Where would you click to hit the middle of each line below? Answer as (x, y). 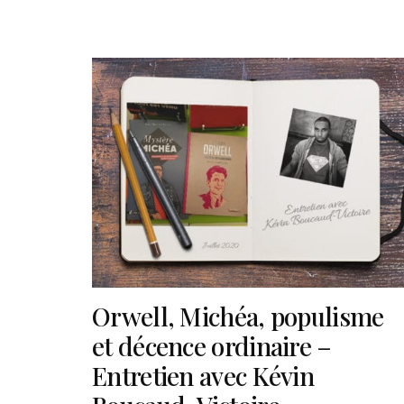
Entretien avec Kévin (203, 376)
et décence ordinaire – (212, 346)
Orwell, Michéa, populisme (238, 317)
